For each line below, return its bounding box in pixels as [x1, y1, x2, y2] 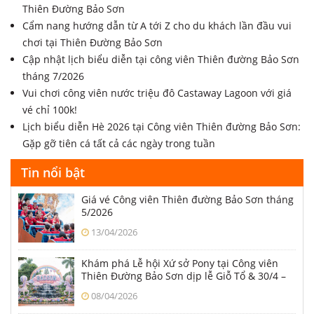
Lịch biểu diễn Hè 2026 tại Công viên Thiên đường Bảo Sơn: [22, 119, 301, 133]
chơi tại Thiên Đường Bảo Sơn [22, 35, 163, 49]
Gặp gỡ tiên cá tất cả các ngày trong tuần [22, 136, 215, 150]
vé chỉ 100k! [22, 102, 77, 116]
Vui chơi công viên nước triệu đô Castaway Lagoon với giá [22, 86, 292, 100]
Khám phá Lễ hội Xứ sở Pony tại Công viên [81, 256, 278, 270]
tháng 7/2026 [22, 69, 84, 83]
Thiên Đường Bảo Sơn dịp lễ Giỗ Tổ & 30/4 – [81, 268, 286, 282]
